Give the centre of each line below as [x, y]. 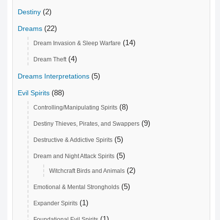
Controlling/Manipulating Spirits [75, 108]
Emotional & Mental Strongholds [76, 187]
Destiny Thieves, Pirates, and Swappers [86, 124]
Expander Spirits [55, 204]
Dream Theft [50, 60]
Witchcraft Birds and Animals [87, 171]
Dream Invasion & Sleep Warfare [77, 43]
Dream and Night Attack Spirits [74, 156]
